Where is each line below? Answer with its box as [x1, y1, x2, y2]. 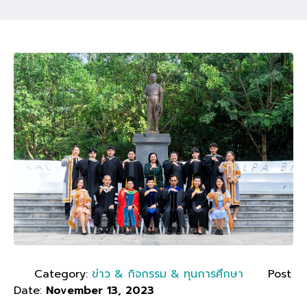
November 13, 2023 [46, 282, 154, 299]
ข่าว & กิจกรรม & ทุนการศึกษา [92, 265, 243, 282]
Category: [34, 265, 92, 282]
